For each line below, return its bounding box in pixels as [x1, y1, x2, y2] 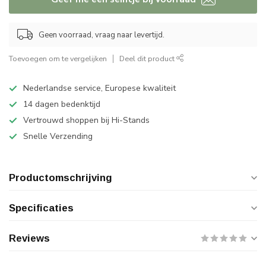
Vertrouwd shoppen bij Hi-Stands [23, 115, 150, 126]
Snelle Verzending [23, 131, 93, 142]
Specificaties [9, 202, 74, 214]
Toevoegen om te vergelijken [9, 53, 107, 64]
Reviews [9, 233, 50, 244]
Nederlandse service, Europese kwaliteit [23, 83, 176, 94]
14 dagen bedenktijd [23, 99, 100, 110]
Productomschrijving [9, 172, 112, 183]
